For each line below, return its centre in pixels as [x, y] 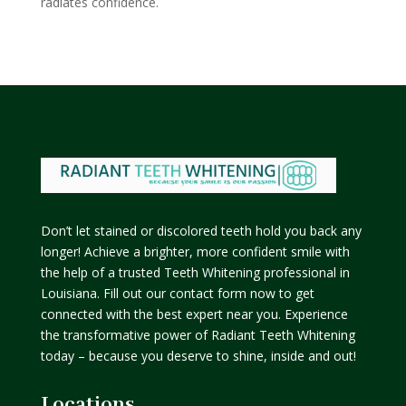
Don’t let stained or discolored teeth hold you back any [201, 230]
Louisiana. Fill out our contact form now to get [177, 293]
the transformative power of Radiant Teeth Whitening [198, 334]
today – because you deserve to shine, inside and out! [198, 355]
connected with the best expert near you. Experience [194, 314]
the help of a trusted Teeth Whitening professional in [195, 272]
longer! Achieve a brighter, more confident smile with [195, 251]
